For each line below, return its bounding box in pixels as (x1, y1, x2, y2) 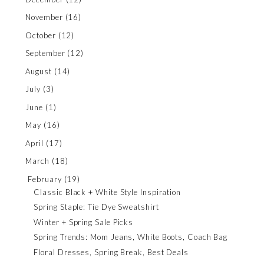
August (25, 66, 52, 76)
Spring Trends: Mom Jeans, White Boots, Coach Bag (34, 232, 228, 242)
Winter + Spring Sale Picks (34, 217, 134, 227)
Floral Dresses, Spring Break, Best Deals (34, 247, 189, 257)
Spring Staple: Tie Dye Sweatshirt (34, 202, 159, 212)
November (25, 12, 63, 22)
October (25, 30, 56, 40)
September (25, 48, 65, 58)
